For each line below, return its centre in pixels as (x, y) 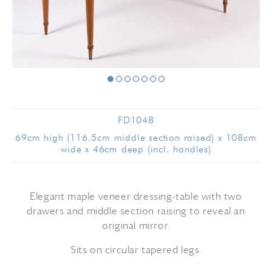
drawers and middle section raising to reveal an (136, 212)
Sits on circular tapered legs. (136, 250)
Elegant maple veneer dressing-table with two (136, 197)
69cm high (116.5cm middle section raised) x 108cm (136, 138)
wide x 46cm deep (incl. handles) (136, 150)
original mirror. (136, 226)
